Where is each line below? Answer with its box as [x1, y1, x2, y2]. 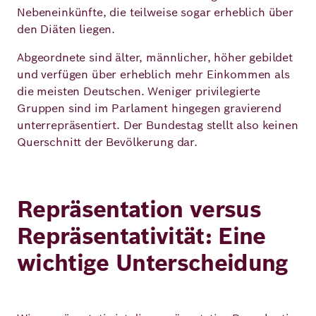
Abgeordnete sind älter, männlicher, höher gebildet [17, 50, 293, 65]
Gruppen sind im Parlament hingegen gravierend [17, 101, 281, 116]
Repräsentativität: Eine [17, 221, 266, 250]
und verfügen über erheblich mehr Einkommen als [17, 67, 290, 82]
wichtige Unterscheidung [17, 248, 288, 277]
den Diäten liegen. [17, 22, 116, 37]
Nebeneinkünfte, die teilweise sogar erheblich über [17, 5, 293, 20]
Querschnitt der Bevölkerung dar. [17, 135, 197, 150]
